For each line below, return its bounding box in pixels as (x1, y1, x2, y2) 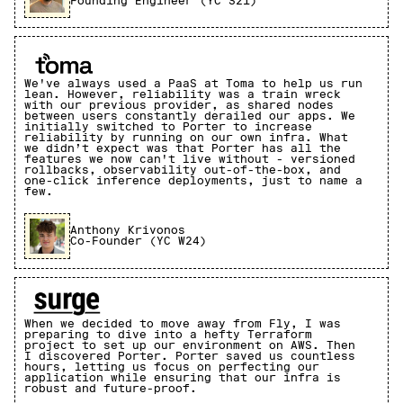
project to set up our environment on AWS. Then (24, 339, 355, 353)
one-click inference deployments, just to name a (24, 174, 363, 187)
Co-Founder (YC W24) (69, 235, 207, 248)
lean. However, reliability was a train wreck (24, 87, 341, 101)
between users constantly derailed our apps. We (24, 109, 355, 122)
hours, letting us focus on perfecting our (24, 361, 319, 374)
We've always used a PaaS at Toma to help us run (24, 76, 363, 90)
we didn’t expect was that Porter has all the (24, 141, 341, 155)
